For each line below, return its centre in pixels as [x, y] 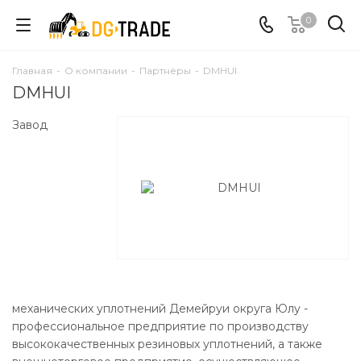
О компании [96, 71]
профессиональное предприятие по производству [160, 326]
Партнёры [165, 71]
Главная [32, 71]
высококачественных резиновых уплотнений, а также [167, 344]
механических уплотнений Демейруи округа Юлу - [160, 309]
